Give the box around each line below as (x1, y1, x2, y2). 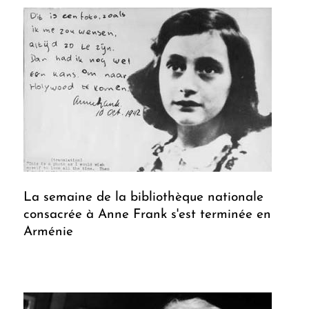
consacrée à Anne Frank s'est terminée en (23, 208, 271, 222)
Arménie (23, 226, 73, 239)
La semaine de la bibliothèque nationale (23, 191, 263, 205)
